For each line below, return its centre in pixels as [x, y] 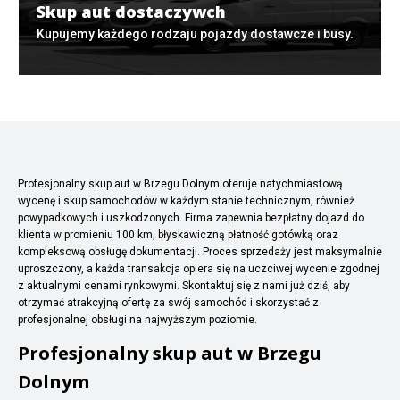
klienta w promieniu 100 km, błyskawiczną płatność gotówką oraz [178, 234]
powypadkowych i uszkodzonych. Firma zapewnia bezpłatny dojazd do [191, 217]
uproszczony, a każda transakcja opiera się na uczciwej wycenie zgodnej [199, 268]
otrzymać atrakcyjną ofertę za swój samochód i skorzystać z [168, 302]
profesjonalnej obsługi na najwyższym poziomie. [137, 319]
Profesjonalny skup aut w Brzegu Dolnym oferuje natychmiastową [180, 183]
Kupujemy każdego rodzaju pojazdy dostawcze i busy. [195, 33]
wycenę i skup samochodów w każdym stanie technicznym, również [186, 200]
